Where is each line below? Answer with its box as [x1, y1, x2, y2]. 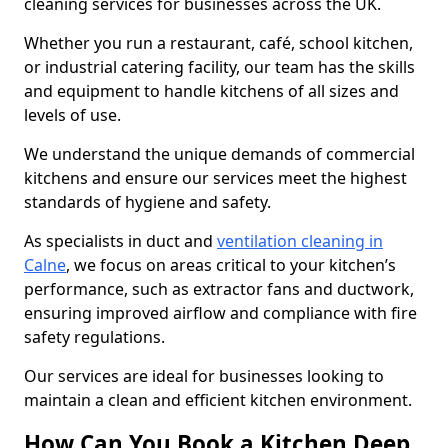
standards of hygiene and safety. [24, 191, 271, 213]
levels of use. [24, 104, 125, 126]
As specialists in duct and [24, 230, 217, 252]
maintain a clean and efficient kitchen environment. [24, 389, 412, 411]
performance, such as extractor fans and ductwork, [24, 278, 414, 300]
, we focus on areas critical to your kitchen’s [66, 254, 396, 276]
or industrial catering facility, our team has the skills [24, 56, 415, 78]
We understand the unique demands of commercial [24, 143, 415, 165]
